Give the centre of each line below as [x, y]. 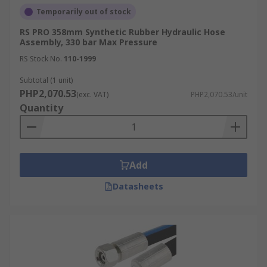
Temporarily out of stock [84, 12]
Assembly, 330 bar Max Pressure [89, 42]
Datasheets [138, 186]
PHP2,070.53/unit [219, 94]
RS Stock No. [41, 59]
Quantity [41, 108]
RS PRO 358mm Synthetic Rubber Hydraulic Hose [122, 32]
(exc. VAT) [92, 94]
